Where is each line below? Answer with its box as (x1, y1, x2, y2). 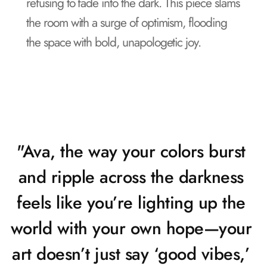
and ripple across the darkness (18, 164, 244, 190)
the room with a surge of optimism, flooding (26, 14, 227, 32)
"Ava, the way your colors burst (17, 139, 246, 164)
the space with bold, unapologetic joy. (26, 33, 201, 51)
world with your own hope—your (10, 216, 252, 241)
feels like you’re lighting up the (17, 190, 246, 215)
